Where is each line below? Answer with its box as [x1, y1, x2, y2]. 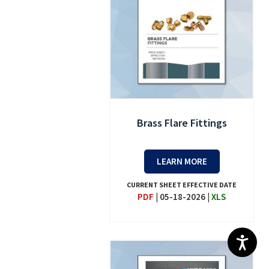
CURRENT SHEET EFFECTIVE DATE [127, 180, 237, 190]
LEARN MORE [156, 156, 207, 168]
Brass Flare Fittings [136, 116, 227, 130]
